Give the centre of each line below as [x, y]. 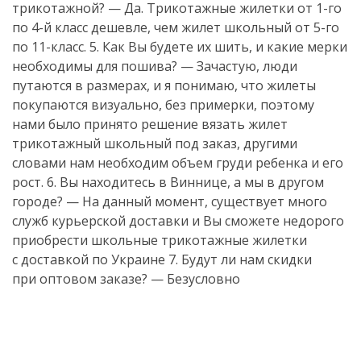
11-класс [58, 47]
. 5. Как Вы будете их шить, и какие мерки [216, 47]
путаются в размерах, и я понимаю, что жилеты [164, 85]
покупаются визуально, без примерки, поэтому [163, 105]
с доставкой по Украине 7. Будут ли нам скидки [162, 259]
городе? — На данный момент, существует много [170, 201]
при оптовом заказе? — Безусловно [126, 279]
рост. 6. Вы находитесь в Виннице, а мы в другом [168, 182]
